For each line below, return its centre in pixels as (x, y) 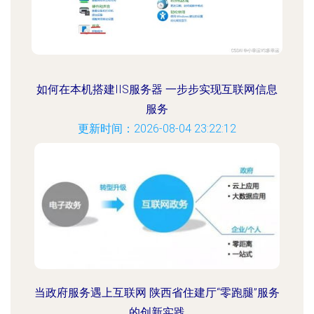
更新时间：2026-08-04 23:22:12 (157, 129)
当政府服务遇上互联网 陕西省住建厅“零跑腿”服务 (157, 293)
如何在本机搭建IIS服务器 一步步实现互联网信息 (157, 89)
